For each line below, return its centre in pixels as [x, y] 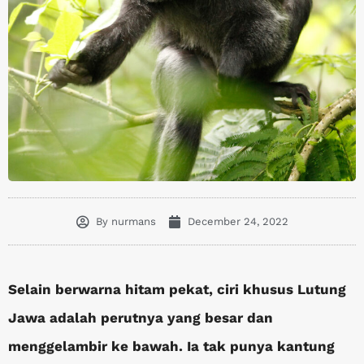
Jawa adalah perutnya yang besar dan [141, 318]
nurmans [132, 221]
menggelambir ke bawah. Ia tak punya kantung [171, 346]
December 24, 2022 [238, 221]
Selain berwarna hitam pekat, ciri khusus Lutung [177, 289]
